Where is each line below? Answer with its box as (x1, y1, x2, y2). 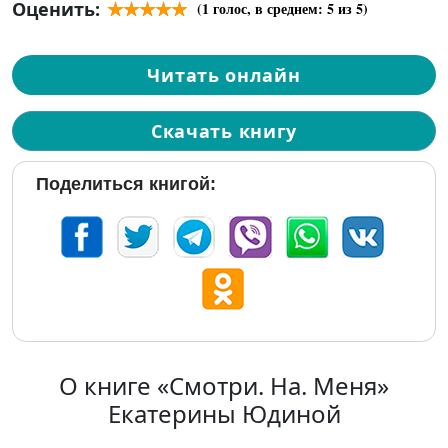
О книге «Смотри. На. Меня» (59, 369, 389, 402)
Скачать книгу (150, 118, 298, 143)
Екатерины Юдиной (107, 397, 341, 430)
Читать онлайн (147, 62, 301, 87)
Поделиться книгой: (36, 174, 216, 194)
